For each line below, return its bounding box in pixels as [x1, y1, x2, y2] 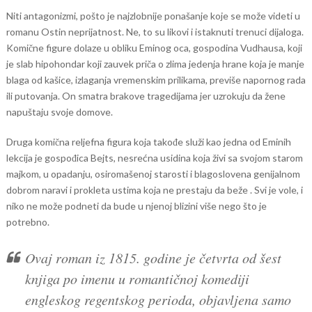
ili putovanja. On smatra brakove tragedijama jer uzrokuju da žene [6, 90, 286, 102]
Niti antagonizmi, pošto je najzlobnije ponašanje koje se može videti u [6, 10, 300, 22]
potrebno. [6, 216, 49, 228]
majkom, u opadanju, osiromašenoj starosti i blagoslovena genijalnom [6, 168, 300, 180]
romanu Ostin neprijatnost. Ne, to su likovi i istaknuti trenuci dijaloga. [6, 26, 304, 38]
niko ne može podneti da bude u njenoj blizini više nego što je [6, 200, 267, 212]
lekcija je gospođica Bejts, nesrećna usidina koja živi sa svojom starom [6, 152, 303, 164]
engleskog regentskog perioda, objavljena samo [24, 290, 291, 309]
